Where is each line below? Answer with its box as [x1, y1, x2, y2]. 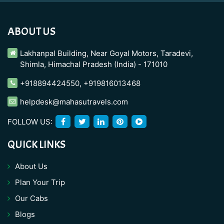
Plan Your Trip [15, 177, 65, 187]
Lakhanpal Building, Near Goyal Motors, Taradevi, [20, 48, 193, 58]
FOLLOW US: [7, 116, 52, 126]
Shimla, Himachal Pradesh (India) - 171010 [20, 59, 167, 69]
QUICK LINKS [7, 137, 65, 151]
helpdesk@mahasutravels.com [20, 96, 128, 106]
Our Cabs [15, 193, 48, 203]
